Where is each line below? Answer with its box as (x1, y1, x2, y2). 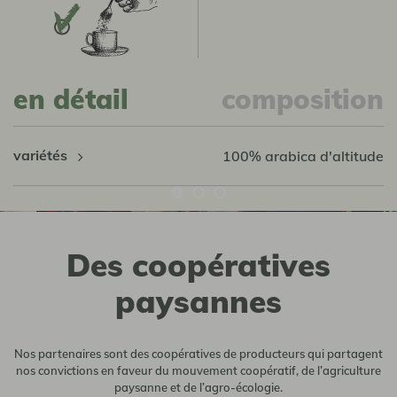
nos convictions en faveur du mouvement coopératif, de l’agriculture (16, 362, 381, 378)
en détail (13, 82, 128, 117)
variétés (13, 145, 71, 164)
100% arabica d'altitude (222, 146, 384, 165)
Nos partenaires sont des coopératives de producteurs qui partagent (14, 346, 383, 361)
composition (221, 82, 384, 117)
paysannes (115, 281, 282, 321)
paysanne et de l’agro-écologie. (114, 379, 283, 394)
